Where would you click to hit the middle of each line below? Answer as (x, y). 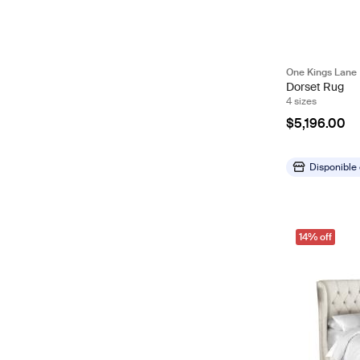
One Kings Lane (321, 72)
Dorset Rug (315, 86)
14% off (315, 237)
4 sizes (301, 101)
